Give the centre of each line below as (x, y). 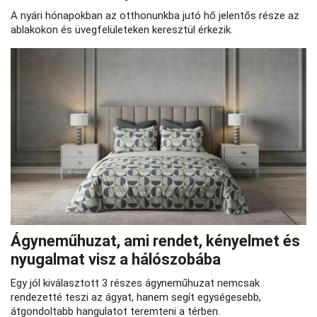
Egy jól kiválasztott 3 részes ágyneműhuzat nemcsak (135, 283)
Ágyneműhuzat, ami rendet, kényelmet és (155, 241)
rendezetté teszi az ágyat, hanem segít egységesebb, (136, 298)
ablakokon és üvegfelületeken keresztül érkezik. (122, 29)
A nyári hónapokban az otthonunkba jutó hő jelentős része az (155, 15)
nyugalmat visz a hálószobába (116, 260)
